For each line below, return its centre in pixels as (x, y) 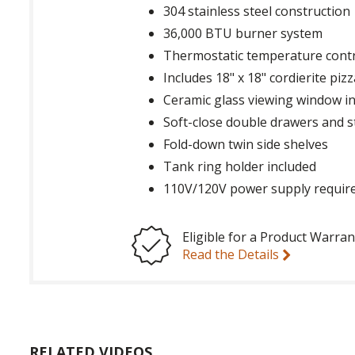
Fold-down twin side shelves (246, 144)
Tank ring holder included (240, 166)
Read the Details (233, 254)
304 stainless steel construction (257, 11)
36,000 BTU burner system (243, 33)
